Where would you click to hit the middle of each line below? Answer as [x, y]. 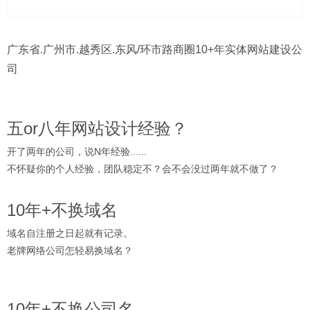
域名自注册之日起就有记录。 [70, 234]
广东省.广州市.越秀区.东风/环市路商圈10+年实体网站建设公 [155, 50]
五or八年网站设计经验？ [97, 129]
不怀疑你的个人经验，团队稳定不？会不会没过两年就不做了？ [143, 169]
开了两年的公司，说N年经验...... [77, 152]
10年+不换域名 [62, 210]
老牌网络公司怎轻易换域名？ [70, 251]
